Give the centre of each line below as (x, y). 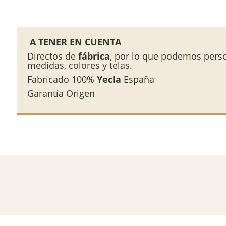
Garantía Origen (61, 94)
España (137, 79)
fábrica (94, 56)
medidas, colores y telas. (79, 65)
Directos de (52, 56)
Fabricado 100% (62, 79)
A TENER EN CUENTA (74, 42)
